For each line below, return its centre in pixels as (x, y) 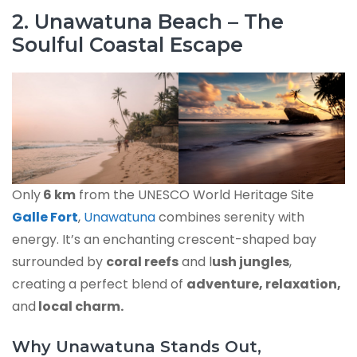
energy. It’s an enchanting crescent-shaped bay (164, 239)
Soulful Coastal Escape (127, 44)
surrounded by (59, 261)
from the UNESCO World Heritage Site (195, 194)
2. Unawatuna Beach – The (148, 21)
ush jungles (251, 261)
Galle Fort (45, 217)
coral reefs (142, 261)
